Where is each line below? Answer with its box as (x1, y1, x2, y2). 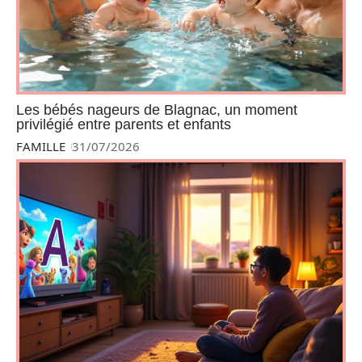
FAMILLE (16, 137, 65, 154)
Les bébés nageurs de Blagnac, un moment (16, 101, 297, 118)
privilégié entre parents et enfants (16, 116, 231, 133)
